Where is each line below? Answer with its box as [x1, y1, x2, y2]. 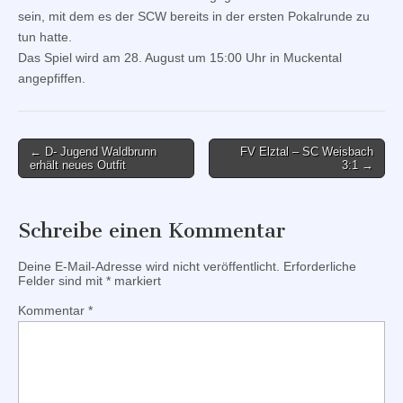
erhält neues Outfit [30, 157, 126, 172]
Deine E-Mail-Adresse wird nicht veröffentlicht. [18, 258, 280, 273]
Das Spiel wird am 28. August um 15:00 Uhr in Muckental [18, 49, 342, 65]
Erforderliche [283, 258, 356, 273]
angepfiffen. [18, 70, 85, 85]
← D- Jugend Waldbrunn [30, 144, 157, 158]
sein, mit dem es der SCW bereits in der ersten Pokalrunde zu [18, 8, 370, 23]
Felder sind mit [18, 273, 106, 288]
